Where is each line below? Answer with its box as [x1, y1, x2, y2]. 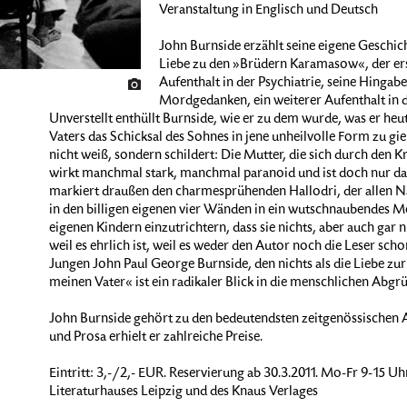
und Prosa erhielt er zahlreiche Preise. [48, 331, 263, 345]
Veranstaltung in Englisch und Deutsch [158, 4, 378, 18]
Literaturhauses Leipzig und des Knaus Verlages [48, 385, 318, 400]
